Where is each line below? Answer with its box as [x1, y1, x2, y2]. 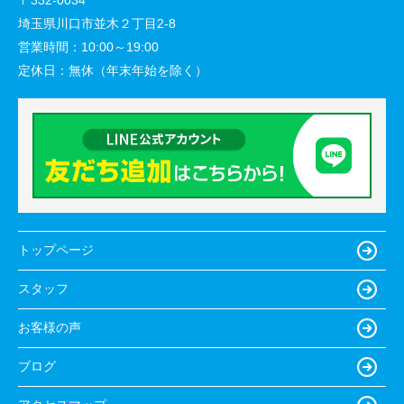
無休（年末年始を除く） [69, 62, 207, 78]
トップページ [18, 243, 94, 258]
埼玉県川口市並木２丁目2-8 [18, 15, 179, 31]
